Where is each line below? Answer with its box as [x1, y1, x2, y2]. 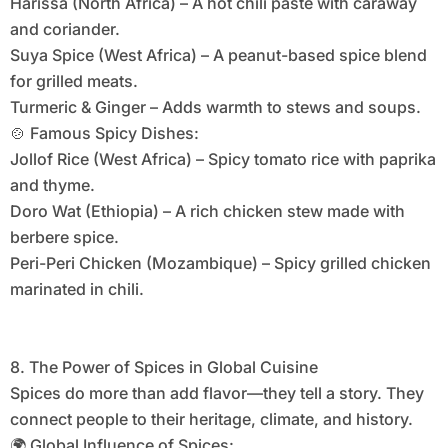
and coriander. [9, 19, 120, 40]
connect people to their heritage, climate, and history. [9, 409, 413, 430]
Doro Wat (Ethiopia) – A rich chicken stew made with [9, 201, 405, 222]
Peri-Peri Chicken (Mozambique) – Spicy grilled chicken [9, 253, 431, 274]
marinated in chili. [9, 279, 144, 300]
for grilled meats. [9, 71, 138, 92]
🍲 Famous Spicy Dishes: [9, 123, 199, 144]
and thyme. [9, 175, 95, 196]
